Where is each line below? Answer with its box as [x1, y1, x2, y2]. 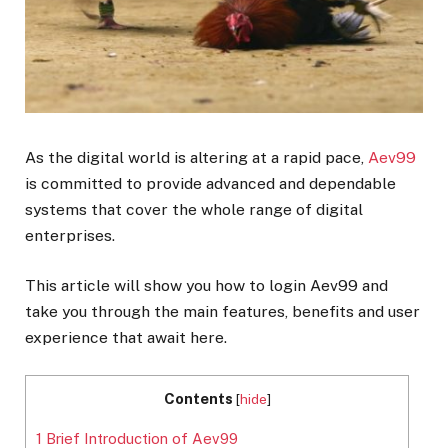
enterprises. [25, 226, 115, 246]
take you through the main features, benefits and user [25, 302, 420, 322]
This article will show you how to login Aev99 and [25, 276, 388, 296]
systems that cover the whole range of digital [25, 200, 363, 220]
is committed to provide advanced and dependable [25, 174, 396, 194]
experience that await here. [25, 328, 227, 348]
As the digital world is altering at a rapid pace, [25, 148, 368, 168]
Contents [163, 390, 233, 408]
